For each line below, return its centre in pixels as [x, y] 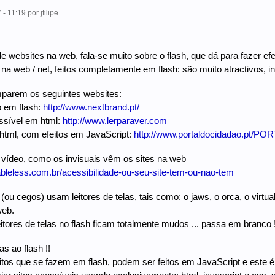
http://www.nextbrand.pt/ [91, 107]
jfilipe [49, 13]
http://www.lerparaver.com [114, 121]
